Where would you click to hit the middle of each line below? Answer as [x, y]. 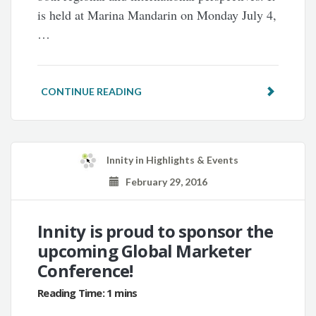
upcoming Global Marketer [144, 250]
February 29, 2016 [163, 181]
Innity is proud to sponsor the [156, 231]
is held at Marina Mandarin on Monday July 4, [157, 15]
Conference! [85, 270]
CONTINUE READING [92, 92]
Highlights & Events [192, 160]
